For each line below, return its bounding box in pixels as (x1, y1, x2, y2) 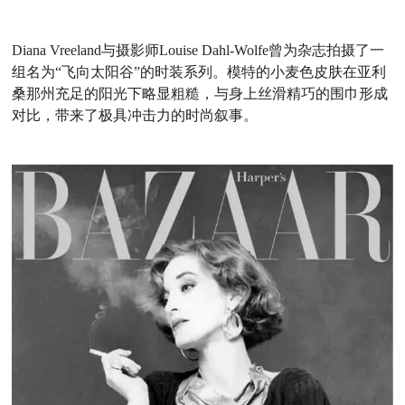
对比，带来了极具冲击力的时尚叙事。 (12, 107, 259, 123)
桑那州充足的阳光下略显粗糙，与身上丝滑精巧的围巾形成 (12, 85, 389, 101)
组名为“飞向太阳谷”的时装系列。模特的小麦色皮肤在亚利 (12, 63, 387, 80)
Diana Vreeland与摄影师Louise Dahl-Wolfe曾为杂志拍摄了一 (12, 42, 385, 58)
